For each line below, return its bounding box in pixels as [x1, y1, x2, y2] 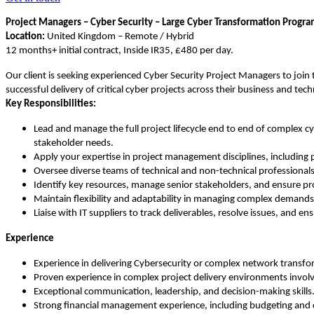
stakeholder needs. [34, 137, 114, 149]
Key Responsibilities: [6, 98, 96, 109]
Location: [6, 31, 45, 42]
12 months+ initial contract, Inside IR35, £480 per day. [6, 45, 233, 56]
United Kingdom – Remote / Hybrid [45, 31, 194, 42]
